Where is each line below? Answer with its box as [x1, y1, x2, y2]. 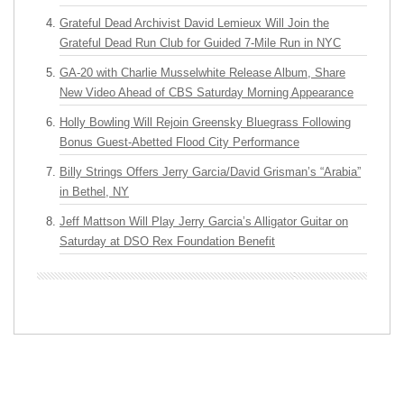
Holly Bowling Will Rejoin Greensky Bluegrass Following [60, 115, 351, 130]
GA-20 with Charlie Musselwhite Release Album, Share [60, 66, 345, 80]
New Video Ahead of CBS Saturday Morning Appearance [60, 86, 353, 100]
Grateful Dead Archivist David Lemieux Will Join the [60, 16, 329, 31]
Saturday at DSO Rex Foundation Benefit [60, 234, 275, 249]
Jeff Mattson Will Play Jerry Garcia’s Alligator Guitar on [60, 215, 348, 229]
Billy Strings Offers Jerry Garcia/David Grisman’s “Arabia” [60, 165, 361, 179]
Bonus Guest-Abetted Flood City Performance [60, 135, 299, 150]
